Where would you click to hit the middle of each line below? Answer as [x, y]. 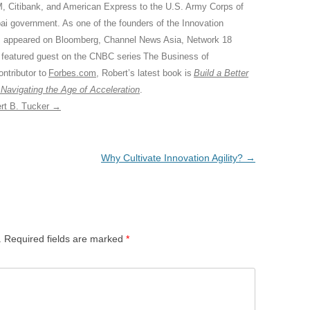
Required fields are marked [65, 238]
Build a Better [221, 73]
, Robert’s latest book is [145, 73]
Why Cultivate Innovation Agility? [173, 157]
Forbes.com [72, 73]
